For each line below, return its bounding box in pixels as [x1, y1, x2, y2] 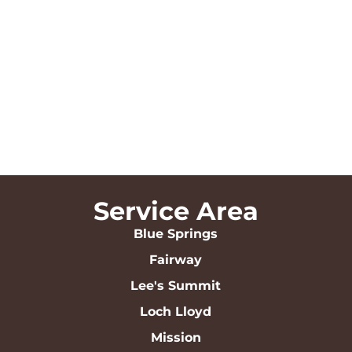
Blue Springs [134, 225, 218, 241]
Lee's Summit [130, 277, 222, 293]
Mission [150, 329, 201, 345]
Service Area [93, 195, 258, 226]
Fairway [149, 251, 203, 267]
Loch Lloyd [140, 303, 212, 319]
